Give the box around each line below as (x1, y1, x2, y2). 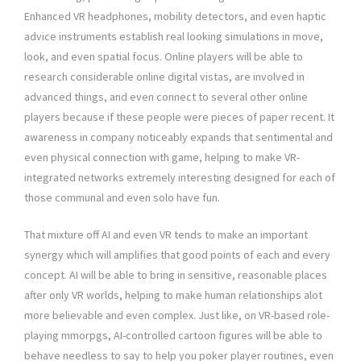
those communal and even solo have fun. (24, 190, 220, 205)
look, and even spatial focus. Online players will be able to (24, 49, 303, 64)
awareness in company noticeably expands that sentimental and (24, 130, 333, 145)
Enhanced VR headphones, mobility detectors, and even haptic (24, 9, 326, 24)
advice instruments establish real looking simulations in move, (24, 29, 323, 44)
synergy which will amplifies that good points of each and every (24, 247, 330, 263)
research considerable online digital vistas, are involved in (24, 69, 305, 85)
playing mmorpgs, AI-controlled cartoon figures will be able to (24, 328, 322, 343)
